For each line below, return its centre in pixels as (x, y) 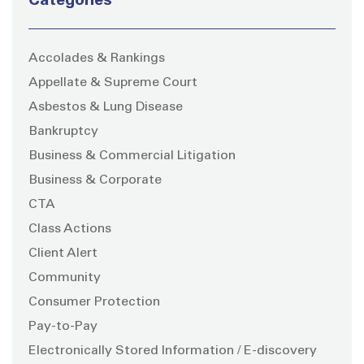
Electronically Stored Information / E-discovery (173, 351)
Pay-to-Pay (63, 326)
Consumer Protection (94, 302)
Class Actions (70, 229)
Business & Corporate (95, 180)
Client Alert (63, 253)
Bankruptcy (63, 131)
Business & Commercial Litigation (132, 156)
